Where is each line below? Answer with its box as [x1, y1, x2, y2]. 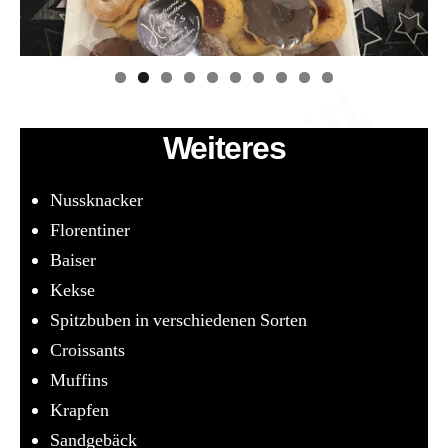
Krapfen [50, 398, 109, 422]
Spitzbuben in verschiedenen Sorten [50, 308, 307, 332]
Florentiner [50, 218, 130, 242]
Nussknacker [50, 188, 143, 212]
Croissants [50, 338, 125, 362]
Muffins [50, 368, 108, 392]
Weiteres [162, 129, 286, 166]
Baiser [50, 248, 96, 272]
